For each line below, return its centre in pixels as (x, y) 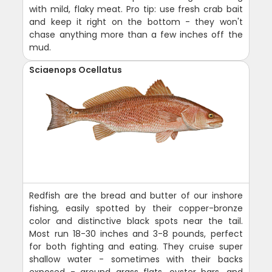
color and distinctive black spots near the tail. (136, 221)
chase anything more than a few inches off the (136, 35)
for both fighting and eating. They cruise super (136, 247)
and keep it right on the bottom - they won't (136, 22)
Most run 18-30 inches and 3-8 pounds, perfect (136, 234)
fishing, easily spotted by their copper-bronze (136, 209)
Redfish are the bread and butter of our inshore (136, 196)
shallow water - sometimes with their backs (136, 260)
